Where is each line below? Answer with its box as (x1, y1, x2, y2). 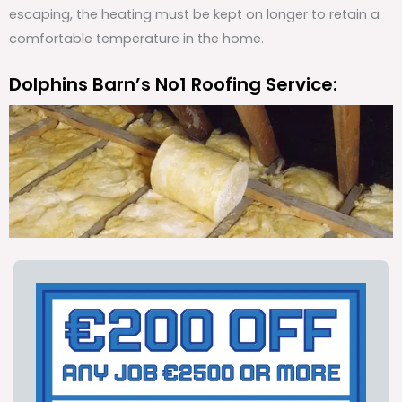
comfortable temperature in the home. (9, 29, 264, 48)
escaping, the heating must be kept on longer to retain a (9, 4, 380, 23)
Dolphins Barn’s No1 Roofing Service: (9, 72, 337, 98)
